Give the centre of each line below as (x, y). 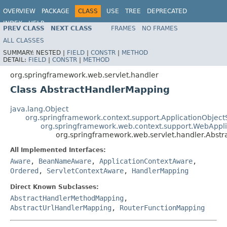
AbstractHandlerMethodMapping (67, 198)
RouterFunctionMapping (162, 207)
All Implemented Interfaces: (58, 150)
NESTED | (51, 52)
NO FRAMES (160, 28)
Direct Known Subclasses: (54, 187)
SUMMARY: (20, 52)
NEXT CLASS (71, 28)
